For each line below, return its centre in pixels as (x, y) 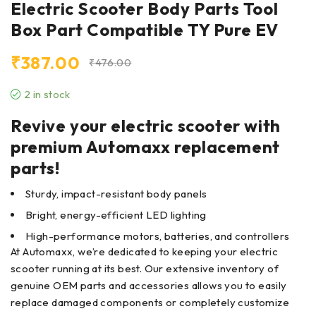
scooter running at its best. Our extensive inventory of (145, 268)
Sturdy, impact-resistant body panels (116, 193)
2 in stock (47, 94)
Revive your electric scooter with (146, 125)
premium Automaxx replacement (145, 146)
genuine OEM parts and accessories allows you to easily (149, 285)
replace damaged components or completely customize (150, 302)
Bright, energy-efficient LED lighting (116, 214)
